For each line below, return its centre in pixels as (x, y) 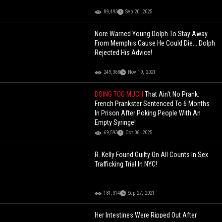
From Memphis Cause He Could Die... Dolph (155, 43)
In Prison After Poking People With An (148, 113)
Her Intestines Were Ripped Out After (146, 215)
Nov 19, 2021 (142, 72)
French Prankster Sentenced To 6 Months (152, 104)
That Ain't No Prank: (172, 94)
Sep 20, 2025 (139, 12)
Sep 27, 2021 (141, 193)
